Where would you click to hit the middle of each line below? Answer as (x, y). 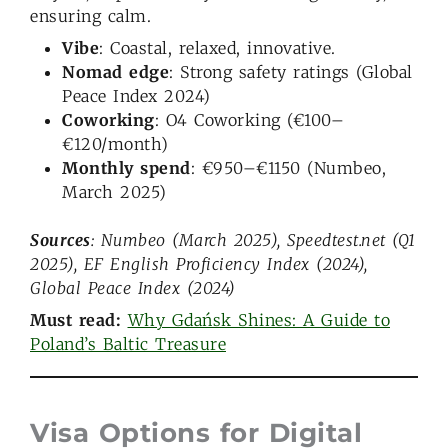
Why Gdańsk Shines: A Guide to (258, 320)
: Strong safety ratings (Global (291, 72)
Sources (60, 240)
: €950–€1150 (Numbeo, (288, 168)
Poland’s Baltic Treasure (128, 344)
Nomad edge (115, 72)
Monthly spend (126, 168)
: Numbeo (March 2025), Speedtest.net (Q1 (253, 240)
